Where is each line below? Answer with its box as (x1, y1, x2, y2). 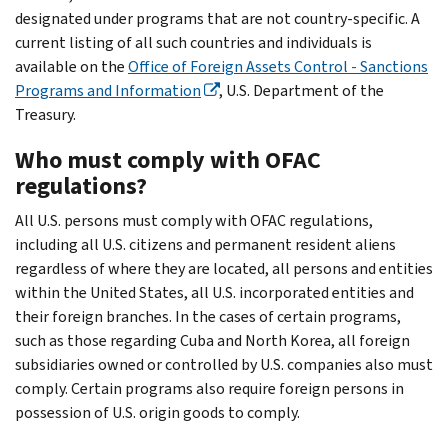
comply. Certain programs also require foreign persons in (15, 377, 404, 399)
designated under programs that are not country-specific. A (15, 7, 420, 29)
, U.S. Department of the (219, 79, 384, 101)
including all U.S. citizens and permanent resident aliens (15, 233, 396, 255)
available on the (15, 55, 128, 77)
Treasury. (15, 103, 76, 125)
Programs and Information (15, 79, 201, 101)
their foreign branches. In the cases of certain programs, (15, 305, 401, 327)
